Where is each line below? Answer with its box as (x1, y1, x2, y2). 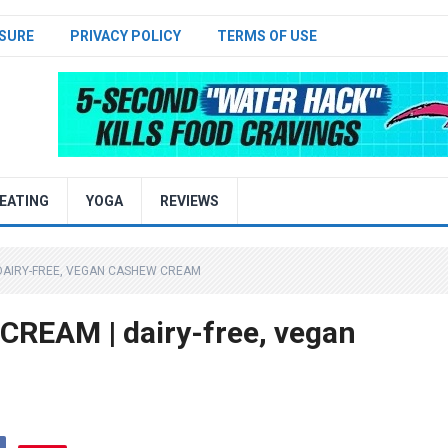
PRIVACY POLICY (70, 28, 181, 44)
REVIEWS (160, 193, 219, 209)
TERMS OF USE (217, 28, 317, 44)
